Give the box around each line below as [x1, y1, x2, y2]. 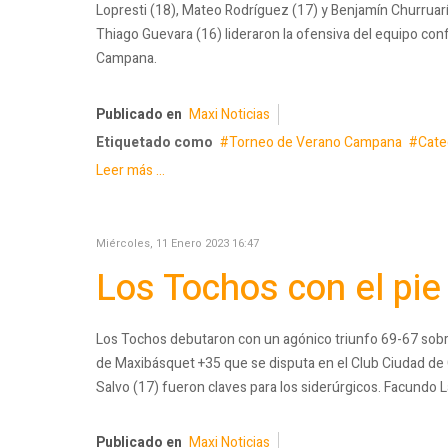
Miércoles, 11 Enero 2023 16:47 [96, 234, 259, 252]
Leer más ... [96, 159, 165, 181]
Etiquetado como [96, 131, 213, 153]
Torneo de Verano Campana [229, 131, 402, 153]
